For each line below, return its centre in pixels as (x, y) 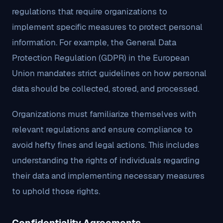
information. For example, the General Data (94, 42)
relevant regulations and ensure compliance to (102, 129)
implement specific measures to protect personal (107, 27)
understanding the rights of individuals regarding (106, 160)
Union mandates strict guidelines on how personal (109, 73)
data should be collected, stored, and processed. (106, 89)
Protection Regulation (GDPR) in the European (101, 58)
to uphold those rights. (56, 191)
